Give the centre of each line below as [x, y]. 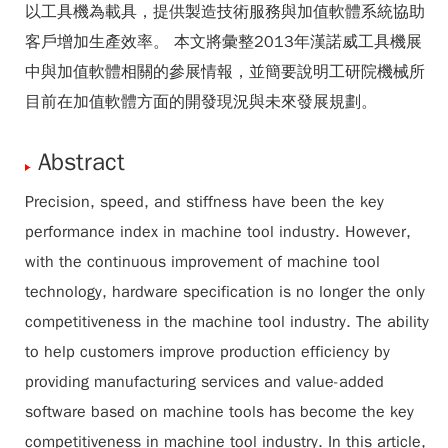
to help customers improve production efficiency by [207, 352]
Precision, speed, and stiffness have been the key [204, 202]
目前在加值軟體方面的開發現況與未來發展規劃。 [201, 102]
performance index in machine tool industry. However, [218, 232]
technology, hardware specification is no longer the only [225, 292]
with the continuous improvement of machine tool [202, 262]
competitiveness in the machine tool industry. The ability [227, 322]
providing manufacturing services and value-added [204, 382]
